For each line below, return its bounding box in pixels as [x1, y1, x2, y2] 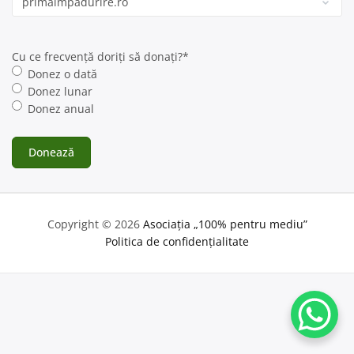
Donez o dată [28, 66, 97, 81]
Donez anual [28, 100, 94, 116]
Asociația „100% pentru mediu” [142, 216, 307, 232]
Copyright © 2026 [47, 216, 143, 232]
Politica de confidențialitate [105, 233, 249, 249]
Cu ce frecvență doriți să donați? [12, 48, 183, 64]
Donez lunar [28, 83, 92, 99]
